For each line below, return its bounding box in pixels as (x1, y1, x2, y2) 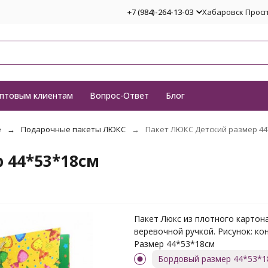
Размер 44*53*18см (134, 238, 215, 249)
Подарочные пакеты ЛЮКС (20, 124, 126, 135)
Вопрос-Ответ (89, 90, 149, 101)
